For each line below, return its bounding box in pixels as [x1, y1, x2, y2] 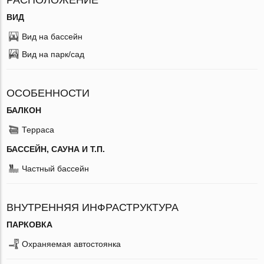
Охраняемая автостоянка [22, 239, 121, 249]
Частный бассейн [22, 163, 90, 173]
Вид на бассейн [22, 31, 83, 41]
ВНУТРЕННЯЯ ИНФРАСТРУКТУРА [6, 201, 179, 213]
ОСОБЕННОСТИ [6, 87, 90, 99]
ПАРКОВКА [6, 219, 53, 229]
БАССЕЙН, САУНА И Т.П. [6, 144, 105, 154]
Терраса [22, 124, 55, 134]
